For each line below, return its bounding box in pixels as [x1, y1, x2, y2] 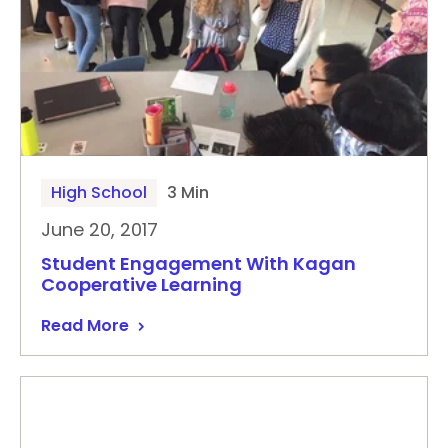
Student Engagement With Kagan [41, 251, 356, 276]
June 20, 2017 [41, 217, 158, 242]
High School [51, 181, 147, 204]
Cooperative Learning [41, 272, 242, 297]
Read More [41, 314, 129, 337]
